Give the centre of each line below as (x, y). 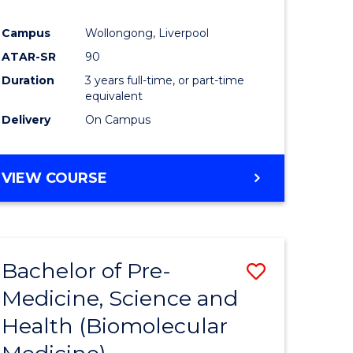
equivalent (114, 97)
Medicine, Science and (120, 299)
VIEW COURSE (55, 178)
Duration (28, 81)
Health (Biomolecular (115, 326)
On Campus (118, 120)
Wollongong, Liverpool (147, 33)
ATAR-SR (29, 57)
